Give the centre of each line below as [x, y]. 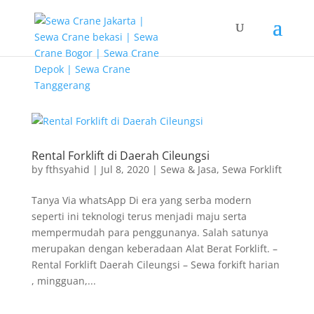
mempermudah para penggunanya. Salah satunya [150, 232]
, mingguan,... [63, 281]
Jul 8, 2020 [125, 169]
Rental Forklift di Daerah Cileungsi [120, 156]
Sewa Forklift [252, 169]
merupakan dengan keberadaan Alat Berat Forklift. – [154, 248]
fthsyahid [67, 169]
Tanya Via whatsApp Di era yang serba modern [141, 200]
